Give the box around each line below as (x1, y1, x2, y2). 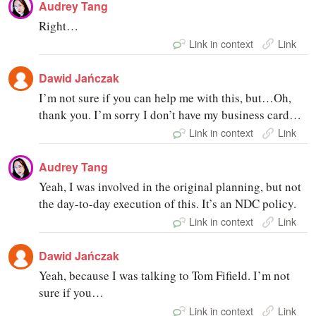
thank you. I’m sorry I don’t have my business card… (39, 107, 302, 123)
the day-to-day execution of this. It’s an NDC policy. (39, 195, 297, 212)
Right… (39, 17, 79, 34)
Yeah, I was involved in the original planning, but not (39, 178, 302, 195)
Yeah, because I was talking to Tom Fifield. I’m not (39, 267, 291, 284)
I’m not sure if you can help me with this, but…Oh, (39, 90, 292, 107)
